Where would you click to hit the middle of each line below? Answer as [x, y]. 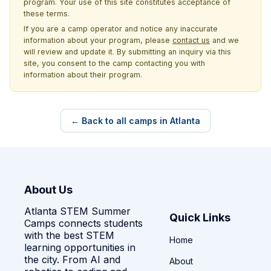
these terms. [47, 13]
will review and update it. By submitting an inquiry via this [127, 51]
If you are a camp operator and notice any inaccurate [121, 28]
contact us [191, 40]
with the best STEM [69, 235]
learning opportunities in [80, 247]
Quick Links [200, 217]
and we [224, 40]
